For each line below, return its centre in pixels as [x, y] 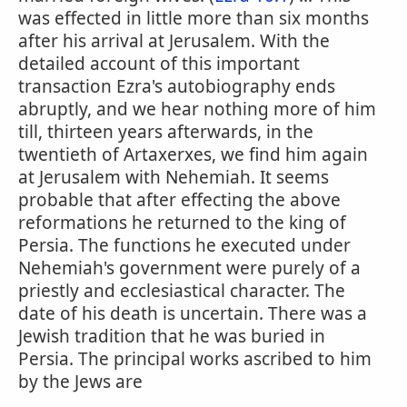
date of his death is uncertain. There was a [193, 313]
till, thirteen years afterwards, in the [166, 132]
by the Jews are [80, 382]
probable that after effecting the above [179, 200]
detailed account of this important [159, 64]
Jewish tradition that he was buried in [172, 336]
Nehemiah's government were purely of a [189, 268]
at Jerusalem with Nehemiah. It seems [174, 177]
